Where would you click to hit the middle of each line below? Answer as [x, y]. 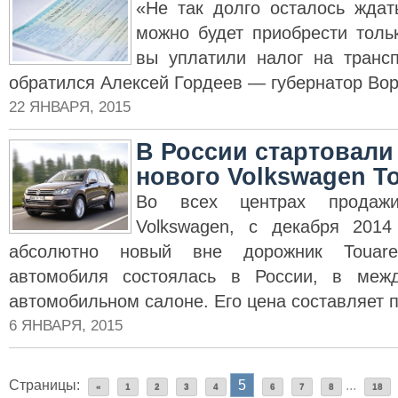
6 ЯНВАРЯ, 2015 [66, 326]
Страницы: [44, 385]
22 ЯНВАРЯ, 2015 [70, 107]
